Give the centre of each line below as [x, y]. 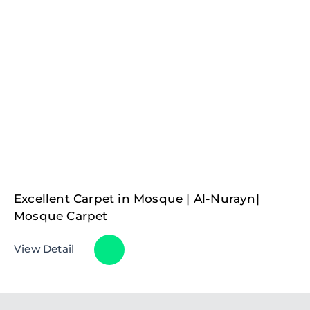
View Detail [44, 249]
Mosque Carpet [61, 216]
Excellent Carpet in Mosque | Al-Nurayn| [137, 199]
